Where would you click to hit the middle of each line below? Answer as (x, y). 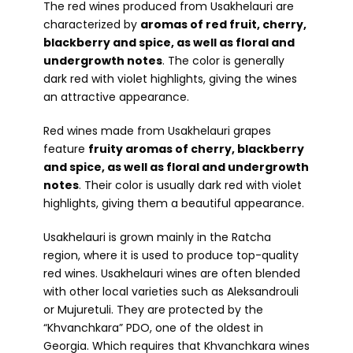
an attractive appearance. (116, 97)
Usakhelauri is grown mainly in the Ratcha (157, 237)
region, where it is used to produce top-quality (171, 255)
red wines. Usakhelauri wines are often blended (172, 273)
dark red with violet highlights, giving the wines (170, 78)
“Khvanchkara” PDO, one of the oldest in (153, 327)
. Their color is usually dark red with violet (190, 185)
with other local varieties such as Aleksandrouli (171, 291)
